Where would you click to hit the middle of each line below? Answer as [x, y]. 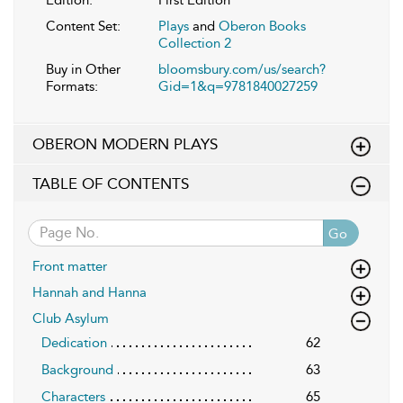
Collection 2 [195, 43]
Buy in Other [83, 69]
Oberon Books [262, 26]
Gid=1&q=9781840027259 [238, 86]
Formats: [72, 86]
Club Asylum [71, 318]
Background [77, 369]
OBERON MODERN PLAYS [125, 143]
